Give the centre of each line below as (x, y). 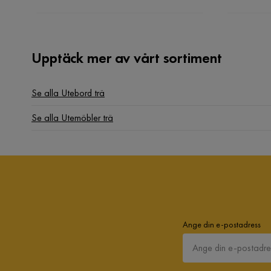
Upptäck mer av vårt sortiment (127, 58)
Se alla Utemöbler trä (72, 118)
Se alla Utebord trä (68, 93)
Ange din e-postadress (222, 224)
